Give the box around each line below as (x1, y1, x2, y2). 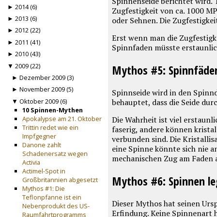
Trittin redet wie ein (22, 123, 79, 132)
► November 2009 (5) (12, 85, 74, 94)
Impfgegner (22, 131, 57, 140)
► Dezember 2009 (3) (12, 73, 74, 82)
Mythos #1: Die (22, 184, 65, 193)
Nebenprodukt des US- (22, 201, 90, 210)
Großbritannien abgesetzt (22, 175, 98, 184)
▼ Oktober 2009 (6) (12, 96, 67, 106)
